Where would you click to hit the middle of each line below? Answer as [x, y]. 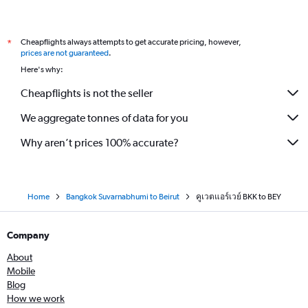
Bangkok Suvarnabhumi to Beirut [122, 197]
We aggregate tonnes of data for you [104, 118]
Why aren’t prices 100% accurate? [100, 142]
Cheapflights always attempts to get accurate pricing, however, [131, 42]
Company [28, 235]
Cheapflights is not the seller [87, 93]
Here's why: [42, 69]
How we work [36, 298]
